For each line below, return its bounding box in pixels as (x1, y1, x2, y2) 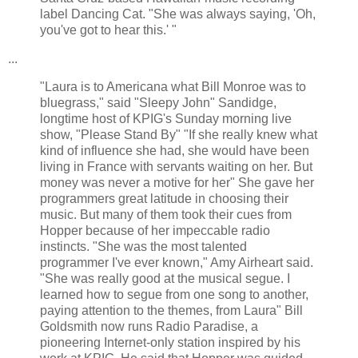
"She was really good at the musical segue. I (40, 272, 290, 286)
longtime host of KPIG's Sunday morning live (40, 112, 292, 126)
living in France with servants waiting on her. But (40, 160, 312, 174)
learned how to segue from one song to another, (40, 288, 308, 302)
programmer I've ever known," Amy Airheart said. (40, 256, 313, 270)
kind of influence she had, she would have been (40, 144, 309, 158)
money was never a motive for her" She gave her (40, 176, 314, 190)
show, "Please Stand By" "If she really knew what (40, 128, 317, 142)
